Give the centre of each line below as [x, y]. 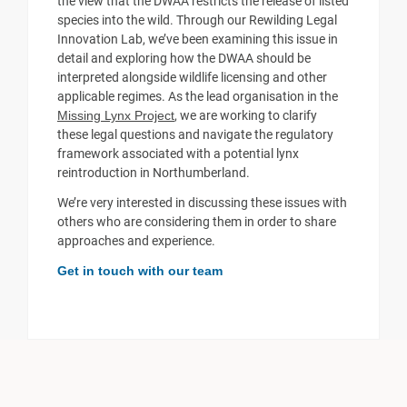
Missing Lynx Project [116, 116]
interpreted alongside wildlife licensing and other [192, 78]
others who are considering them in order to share [197, 222]
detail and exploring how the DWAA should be [184, 59]
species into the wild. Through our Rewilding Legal [197, 20]
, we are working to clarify [246, 116]
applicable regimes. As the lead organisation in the [198, 97]
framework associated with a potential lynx [178, 154]
